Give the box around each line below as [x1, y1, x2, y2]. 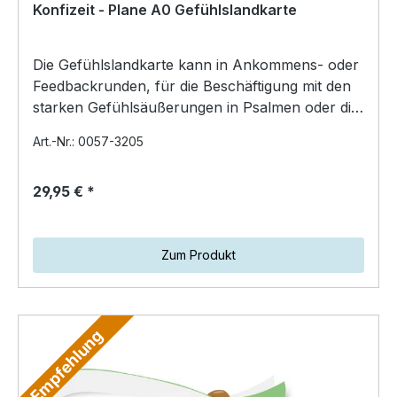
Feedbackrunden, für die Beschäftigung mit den [33, 76, 351, 95]
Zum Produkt [161, 246, 236, 262]
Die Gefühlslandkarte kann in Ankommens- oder [33, 55, 359, 74]
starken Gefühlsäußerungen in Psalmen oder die [33, 97, 359, 116]
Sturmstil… [33, 119, 105, 137]
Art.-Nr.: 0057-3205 [33, 133, 144, 149]
